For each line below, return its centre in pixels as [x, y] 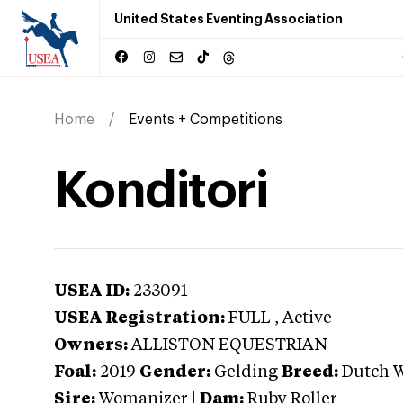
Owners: [91, 345]
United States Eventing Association [228, 19]
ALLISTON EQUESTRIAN [229, 345]
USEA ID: [92, 291]
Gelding [246, 372]
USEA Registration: [139, 318]
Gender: [175, 372]
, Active [303, 318]
